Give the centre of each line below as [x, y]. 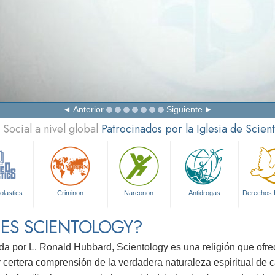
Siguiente [184, 109]
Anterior [88, 109]
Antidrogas [205, 193]
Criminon [71, 193]
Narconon [139, 193]
